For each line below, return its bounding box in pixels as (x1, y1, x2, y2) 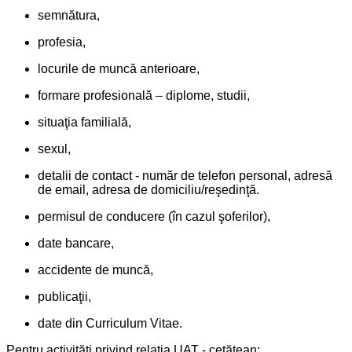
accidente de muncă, (38, 262, 153, 277)
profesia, (38, 35, 86, 49)
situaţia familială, (38, 115, 131, 129)
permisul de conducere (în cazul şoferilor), (38, 209, 270, 223)
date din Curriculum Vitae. (38, 316, 182, 330)
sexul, (38, 141, 71, 156)
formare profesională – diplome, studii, (38, 88, 250, 102)
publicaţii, (38, 289, 91, 303)
